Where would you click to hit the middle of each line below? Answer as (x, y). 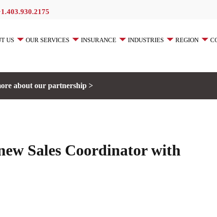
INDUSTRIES (146, 40)
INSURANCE (99, 40)
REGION (187, 40)
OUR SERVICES (47, 40)
